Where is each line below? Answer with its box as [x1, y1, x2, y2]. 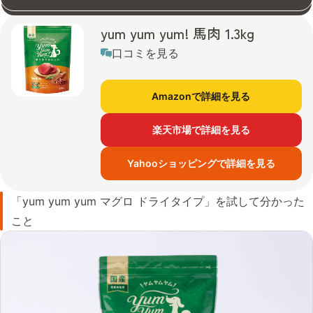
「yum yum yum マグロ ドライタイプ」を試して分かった [11, 194, 305, 208]
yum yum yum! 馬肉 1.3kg [101, 22, 254, 43]
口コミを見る [112, 45, 179, 60]
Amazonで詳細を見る [152, 89, 250, 102]
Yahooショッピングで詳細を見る [126, 156, 275, 169]
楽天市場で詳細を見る [152, 123, 250, 136]
